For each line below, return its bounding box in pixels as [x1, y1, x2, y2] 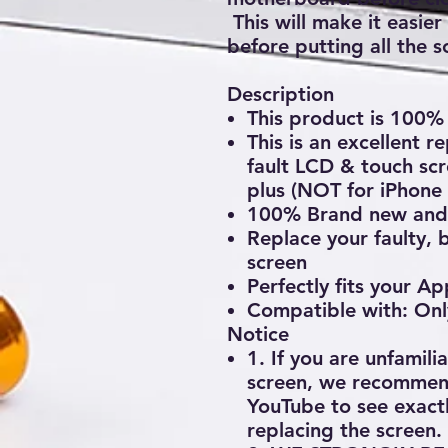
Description [227, 82, 334, 106]
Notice [227, 322, 289, 346]
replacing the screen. [247, 418, 442, 442]
